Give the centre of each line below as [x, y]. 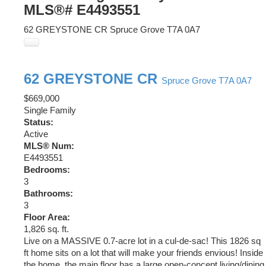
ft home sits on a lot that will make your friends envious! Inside [143, 253]
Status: [39, 123]
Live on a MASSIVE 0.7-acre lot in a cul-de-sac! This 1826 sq [142, 241]
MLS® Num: [49, 146]
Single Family [50, 111]
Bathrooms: [48, 194]
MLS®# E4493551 [82, 10]
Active [36, 134]
